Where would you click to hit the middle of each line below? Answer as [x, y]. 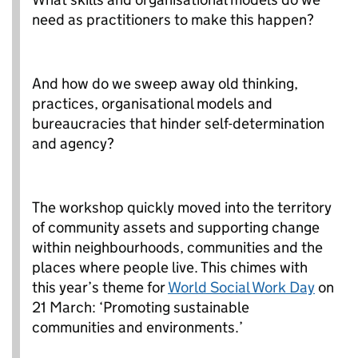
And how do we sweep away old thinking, [165, 83]
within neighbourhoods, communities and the [177, 247]
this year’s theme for [100, 287]
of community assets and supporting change [176, 227]
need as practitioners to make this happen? [173, 19]
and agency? [73, 143]
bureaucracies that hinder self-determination [178, 123]
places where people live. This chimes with [170, 267]
